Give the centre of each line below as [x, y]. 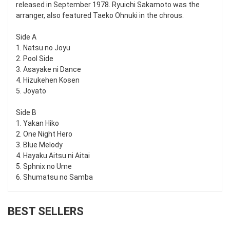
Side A [26, 37]
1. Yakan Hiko [37, 123]
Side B [26, 113]
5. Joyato [31, 91]
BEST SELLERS [46, 212]
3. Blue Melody [39, 145]
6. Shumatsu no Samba [54, 177]
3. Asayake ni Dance [49, 70]
